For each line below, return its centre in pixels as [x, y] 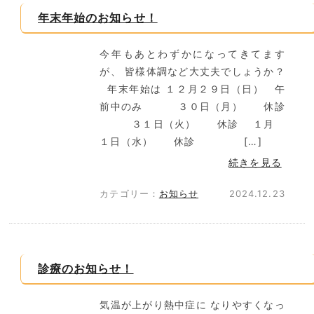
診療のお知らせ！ [86, 268]
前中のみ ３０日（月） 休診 [192, 106]
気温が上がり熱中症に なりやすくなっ [192, 305]
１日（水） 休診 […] [181, 141]
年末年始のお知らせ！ [98, 18]
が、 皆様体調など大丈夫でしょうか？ [192, 71]
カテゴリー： [129, 193]
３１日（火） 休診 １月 [192, 124]
